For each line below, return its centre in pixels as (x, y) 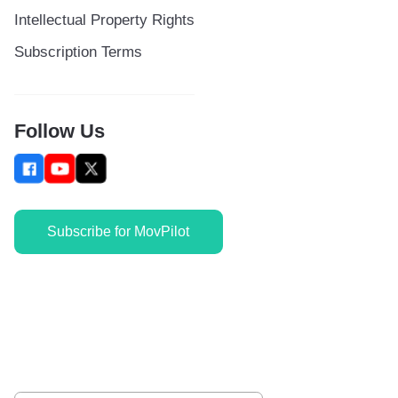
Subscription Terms (78, 52)
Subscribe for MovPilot (119, 232)
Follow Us (59, 131)
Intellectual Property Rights (104, 20)
